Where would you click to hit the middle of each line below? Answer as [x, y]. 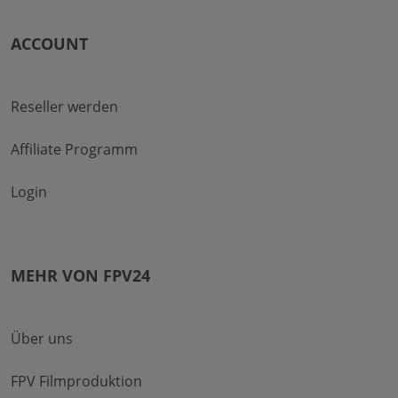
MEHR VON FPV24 [80, 275]
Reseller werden [64, 106]
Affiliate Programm [74, 149]
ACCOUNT [49, 43]
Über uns [42, 338]
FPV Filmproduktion [76, 381]
